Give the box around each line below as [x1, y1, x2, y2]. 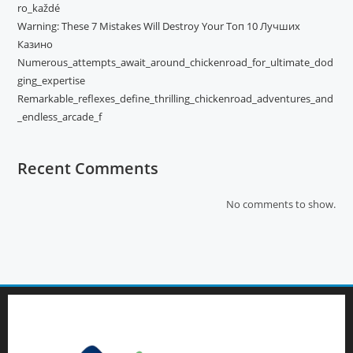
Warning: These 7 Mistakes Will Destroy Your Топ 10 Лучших [17, 19, 301, 34]
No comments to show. [225, 197, 336, 212]
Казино [17, 37, 54, 52]
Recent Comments [17, 158, 159, 180]
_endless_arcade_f [17, 110, 102, 124]
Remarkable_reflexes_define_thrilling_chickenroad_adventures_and [17, 91, 334, 106]
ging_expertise [17, 73, 86, 88]
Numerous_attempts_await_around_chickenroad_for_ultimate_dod [17, 55, 334, 70]
